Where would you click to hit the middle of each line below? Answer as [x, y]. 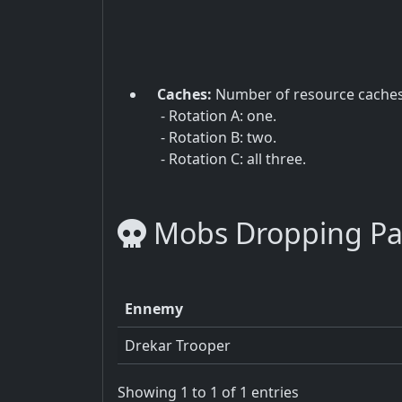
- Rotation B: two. [217, 137]
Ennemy [154, 308]
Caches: [184, 94]
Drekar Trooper [178, 345]
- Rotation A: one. [217, 115]
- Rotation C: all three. [232, 158]
